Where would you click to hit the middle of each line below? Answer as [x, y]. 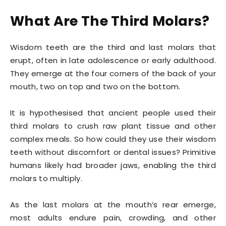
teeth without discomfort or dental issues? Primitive [113, 152]
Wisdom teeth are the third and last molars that [113, 47]
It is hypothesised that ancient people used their [113, 113]
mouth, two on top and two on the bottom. [95, 87]
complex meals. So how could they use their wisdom [113, 139]
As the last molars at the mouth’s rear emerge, [113, 205]
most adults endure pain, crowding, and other [113, 218]
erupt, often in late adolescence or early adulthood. [113, 60]
